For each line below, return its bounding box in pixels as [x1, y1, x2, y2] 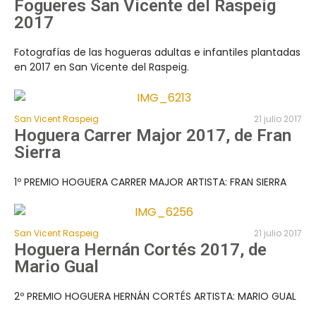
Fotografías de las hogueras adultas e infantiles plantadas [14, 45, 300, 60]
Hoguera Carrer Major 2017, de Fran [14, 125, 291, 145]
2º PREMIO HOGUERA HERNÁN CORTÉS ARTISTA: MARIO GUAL [14, 289, 296, 304]
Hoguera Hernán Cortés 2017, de [14, 240, 267, 260]
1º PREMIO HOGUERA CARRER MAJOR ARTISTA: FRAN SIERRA [14, 174, 286, 189]
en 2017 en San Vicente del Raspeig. [14, 60, 189, 75]
